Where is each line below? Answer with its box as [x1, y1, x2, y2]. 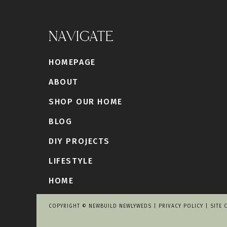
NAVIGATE [49, 28, 113, 46]
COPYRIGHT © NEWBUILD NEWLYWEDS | [49, 203, 159, 209]
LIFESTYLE [49, 156, 93, 166]
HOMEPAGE [49, 57, 96, 67]
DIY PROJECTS [49, 136, 110, 146]
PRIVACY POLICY [159, 203, 203, 209]
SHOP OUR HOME [49, 97, 123, 106]
